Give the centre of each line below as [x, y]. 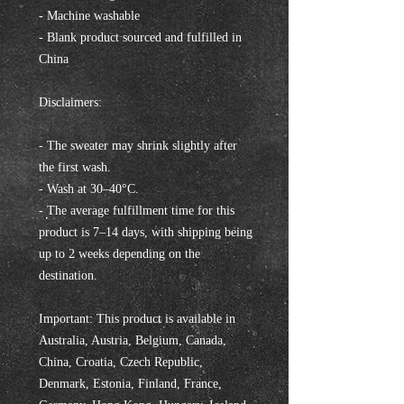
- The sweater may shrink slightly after [138, 146]
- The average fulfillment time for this [137, 211]
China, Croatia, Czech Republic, [121, 362]
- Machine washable [89, 16]
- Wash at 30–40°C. [89, 189]
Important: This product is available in [137, 319]
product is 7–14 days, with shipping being [146, 232]
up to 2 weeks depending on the [119, 254]
